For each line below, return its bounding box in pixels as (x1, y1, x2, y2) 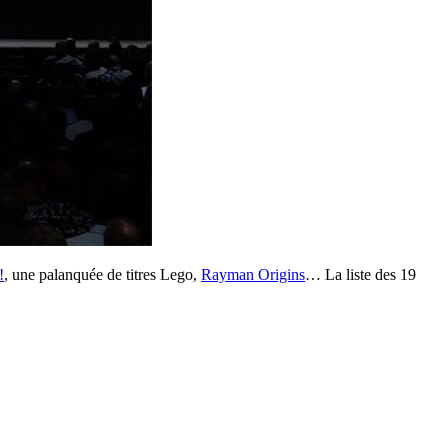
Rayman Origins (201, 266, 305, 284)
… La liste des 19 (305, 266, 416, 284)
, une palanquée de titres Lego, (4, 266, 201, 284)
